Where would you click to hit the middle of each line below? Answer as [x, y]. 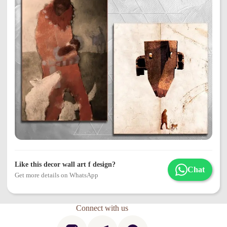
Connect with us [102, 208]
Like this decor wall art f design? [65, 165]
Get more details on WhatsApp [56, 175]
